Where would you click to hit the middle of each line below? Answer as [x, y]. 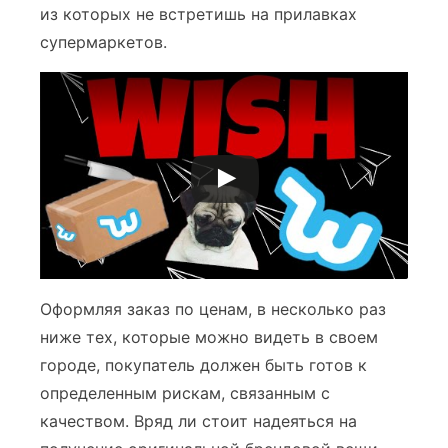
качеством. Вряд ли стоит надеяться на [198, 421]
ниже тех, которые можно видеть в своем [209, 337]
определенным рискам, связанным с [185, 393]
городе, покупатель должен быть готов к [203, 365]
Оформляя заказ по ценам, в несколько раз [213, 309]
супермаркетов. [103, 42]
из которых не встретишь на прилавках [198, 14]
